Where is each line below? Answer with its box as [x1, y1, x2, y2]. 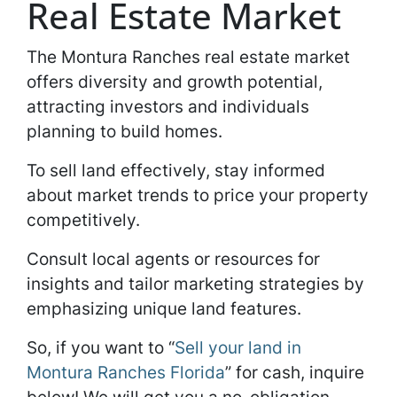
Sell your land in [175, 337, 301, 358]
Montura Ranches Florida [27, 362, 225, 383]
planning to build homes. [27, 121, 227, 142]
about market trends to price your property [27, 184, 369, 206]
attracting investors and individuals [27, 96, 309, 117]
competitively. [27, 209, 144, 230]
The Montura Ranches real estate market [27, 46, 350, 67]
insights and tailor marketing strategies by [27, 273, 364, 294]
